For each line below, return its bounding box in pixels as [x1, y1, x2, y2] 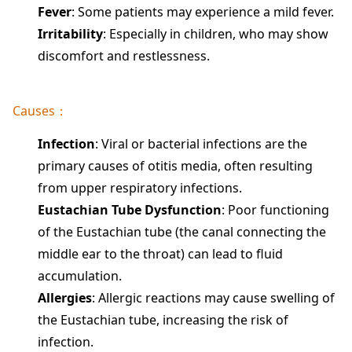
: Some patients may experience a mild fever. [71, 3, 334, 21]
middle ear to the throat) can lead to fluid [38, 245, 283, 263]
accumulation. [38, 267, 122, 285]
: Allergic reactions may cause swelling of [92, 289, 335, 307]
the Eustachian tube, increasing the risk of [38, 311, 288, 329]
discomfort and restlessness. [38, 47, 210, 65]
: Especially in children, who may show [103, 25, 328, 43]
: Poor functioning [222, 201, 329, 219]
